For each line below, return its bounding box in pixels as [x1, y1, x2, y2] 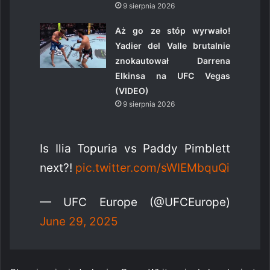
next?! [40, 160, 75, 175]
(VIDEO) [115, 85, 149, 96]
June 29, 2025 [40, 214, 118, 228]
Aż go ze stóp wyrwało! [115, 25, 230, 36]
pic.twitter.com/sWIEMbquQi [75, 160, 230, 175]
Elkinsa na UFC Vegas [115, 70, 230, 81]
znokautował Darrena [115, 55, 230, 66]
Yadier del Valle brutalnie [115, 40, 230, 51]
